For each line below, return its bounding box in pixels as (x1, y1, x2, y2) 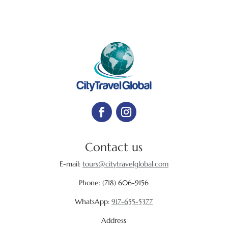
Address (101, 216, 127, 225)
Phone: (79, 178, 103, 188)
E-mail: (59, 159, 82, 169)
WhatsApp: (75, 197, 112, 207)
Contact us (85, 140, 143, 155)
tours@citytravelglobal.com (82, 159, 168, 169)
